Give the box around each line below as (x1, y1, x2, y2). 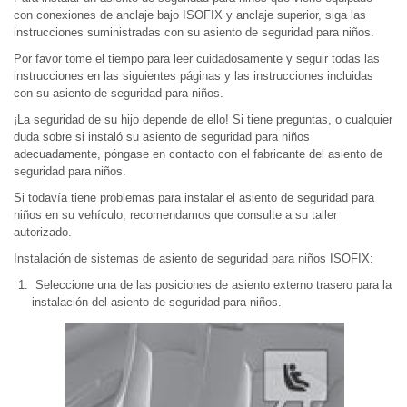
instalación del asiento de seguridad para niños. (32, 295, 282, 309)
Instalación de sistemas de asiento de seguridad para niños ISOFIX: (14, 252, 373, 265)
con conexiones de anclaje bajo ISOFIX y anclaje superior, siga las (14, 8, 366, 22)
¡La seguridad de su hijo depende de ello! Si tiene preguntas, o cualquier (14, 113, 392, 126)
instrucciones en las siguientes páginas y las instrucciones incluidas (14, 69, 373, 83)
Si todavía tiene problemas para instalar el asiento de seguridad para (14, 191, 374, 204)
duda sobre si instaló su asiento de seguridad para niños (14, 130, 310, 144)
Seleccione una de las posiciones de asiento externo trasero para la (32, 278, 392, 292)
